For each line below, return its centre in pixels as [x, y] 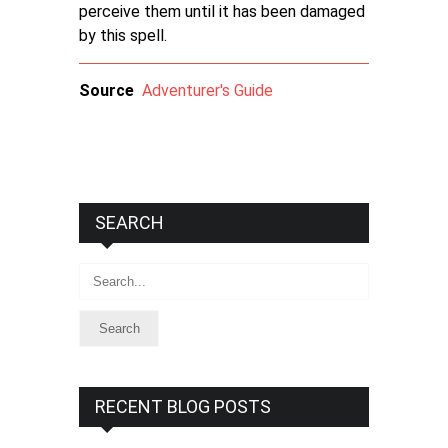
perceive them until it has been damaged [222, 11]
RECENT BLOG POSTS [183, 406]
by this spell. [123, 35]
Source [106, 90]
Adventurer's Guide [207, 90]
